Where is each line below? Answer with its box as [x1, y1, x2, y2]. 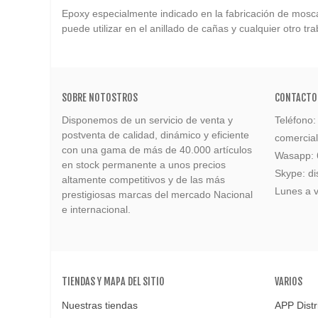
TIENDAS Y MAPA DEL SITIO [62, 275, 165, 287]
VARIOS [275, 275, 302, 287]
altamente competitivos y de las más [62, 174, 225, 185]
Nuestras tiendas [62, 300, 138, 311]
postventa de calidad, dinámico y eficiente [62, 129, 249, 141]
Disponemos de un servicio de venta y [62, 114, 233, 126]
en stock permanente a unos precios [62, 159, 226, 170]
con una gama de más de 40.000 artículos [62, 144, 252, 155]
